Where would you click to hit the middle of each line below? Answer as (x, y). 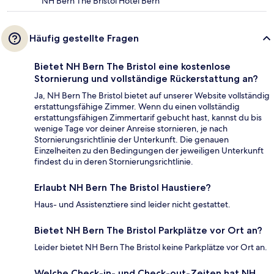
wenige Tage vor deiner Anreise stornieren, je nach (131, 128)
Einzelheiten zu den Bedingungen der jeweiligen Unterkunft (149, 150)
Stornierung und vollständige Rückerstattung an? (146, 78)
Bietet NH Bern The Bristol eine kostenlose (132, 66)
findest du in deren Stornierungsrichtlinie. (114, 161)
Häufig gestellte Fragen (84, 38)
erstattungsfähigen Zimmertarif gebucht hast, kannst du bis (148, 117)
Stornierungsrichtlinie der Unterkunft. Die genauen (131, 139)
